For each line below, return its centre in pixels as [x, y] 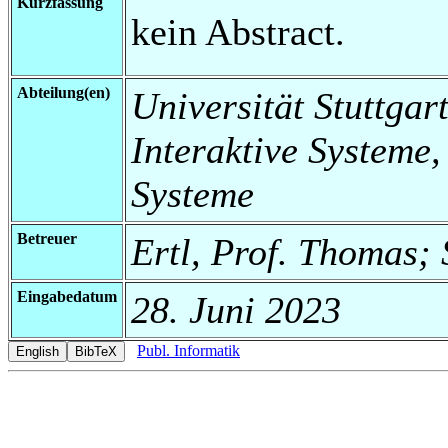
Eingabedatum [67, 296]
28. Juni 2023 [236, 309]
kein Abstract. [238, 31]
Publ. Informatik [188, 350]
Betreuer [47, 238]
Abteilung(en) [63, 92]
